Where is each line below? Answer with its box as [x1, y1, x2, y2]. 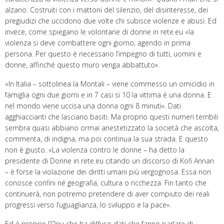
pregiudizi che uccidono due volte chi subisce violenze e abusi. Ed [5, 15, 216, 25]
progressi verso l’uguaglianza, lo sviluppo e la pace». [5, 199, 171, 209]
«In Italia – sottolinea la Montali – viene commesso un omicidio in [5, 78, 214, 88]
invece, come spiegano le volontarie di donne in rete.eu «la [5, 26, 194, 36]
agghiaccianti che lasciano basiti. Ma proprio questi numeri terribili [5, 111, 218, 121]
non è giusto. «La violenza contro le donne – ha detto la [5, 144, 184, 154]
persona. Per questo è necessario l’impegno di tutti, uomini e [5, 48, 201, 58]
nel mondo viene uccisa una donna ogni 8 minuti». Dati [5, 100, 181, 110]
